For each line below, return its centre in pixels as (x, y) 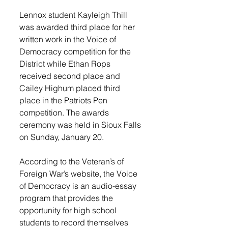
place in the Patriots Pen (64, 100)
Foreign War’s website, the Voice (79, 174)
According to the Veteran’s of (73, 161)
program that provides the (67, 198)
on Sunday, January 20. (62, 137)
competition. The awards (65, 112)
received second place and (71, 76)
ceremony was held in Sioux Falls (81, 125)
